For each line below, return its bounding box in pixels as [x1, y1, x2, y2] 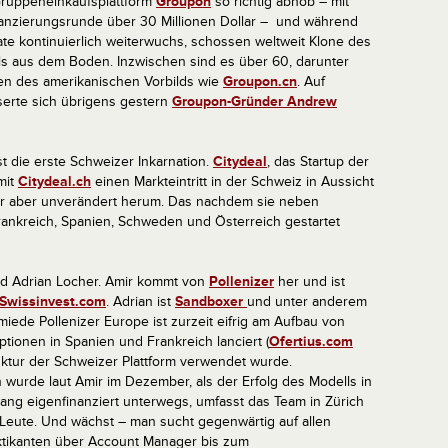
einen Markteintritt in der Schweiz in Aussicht [91, 173, 374, 190]
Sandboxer [175, 293, 247, 310]
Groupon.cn [223, 73, 297, 90]
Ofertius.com [269, 333, 353, 350]
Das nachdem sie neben [168, 193, 319, 210]
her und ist [274, 273, 345, 290]
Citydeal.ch [18, 173, 91, 190]
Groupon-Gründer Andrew [172, 93, 337, 110]
